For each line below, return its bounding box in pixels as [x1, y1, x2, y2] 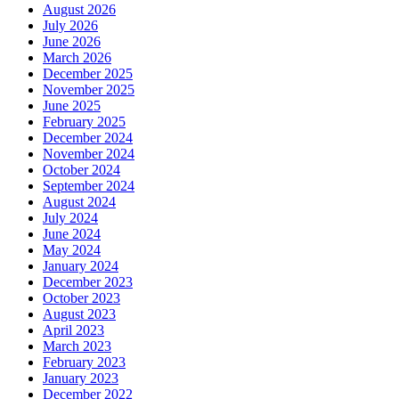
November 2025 [43, 82, 134, 98]
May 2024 [43, 242, 101, 258]
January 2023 [43, 370, 118, 387]
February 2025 [43, 114, 126, 130]
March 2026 [43, 50, 111, 66]
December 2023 [43, 274, 133, 290]
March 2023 [43, 338, 111, 354]
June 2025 [43, 98, 101, 114]
